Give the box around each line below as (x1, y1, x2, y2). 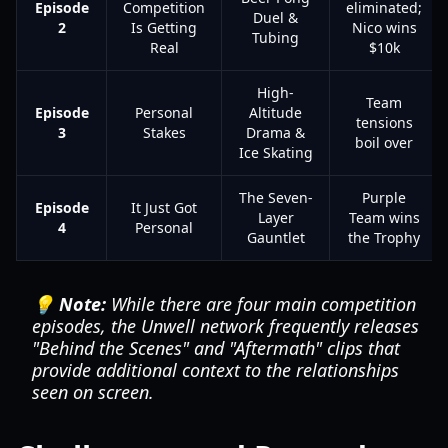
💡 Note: (32, 292, 106, 316)
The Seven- (238, 188, 313, 207)
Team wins (348, 208, 420, 227)
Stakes (142, 123, 186, 142)
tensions (355, 113, 413, 132)
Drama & (246, 123, 305, 142)
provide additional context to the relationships (32, 358, 399, 382)
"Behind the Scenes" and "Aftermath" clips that (32, 336, 400, 360)
